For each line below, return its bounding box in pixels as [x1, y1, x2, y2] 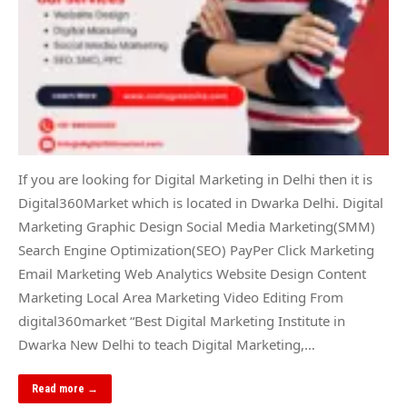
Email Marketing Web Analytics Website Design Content [18, 264, 366, 283]
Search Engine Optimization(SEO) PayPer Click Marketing [18, 241, 374, 259]
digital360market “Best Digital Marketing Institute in [18, 312, 345, 330]
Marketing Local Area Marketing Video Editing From [18, 288, 343, 306]
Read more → [32, 382, 98, 395]
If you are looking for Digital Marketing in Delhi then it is [18, 170, 372, 188]
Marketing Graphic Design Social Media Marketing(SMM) [18, 217, 375, 235]
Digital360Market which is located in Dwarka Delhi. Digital [18, 194, 383, 212]
